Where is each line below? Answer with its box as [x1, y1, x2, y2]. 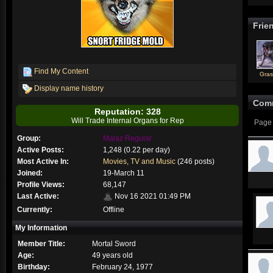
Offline [102, 205, 124, 213]
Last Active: [17, 192, 59, 200]
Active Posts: [17, 146, 64, 154]
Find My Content [32, 67, 88, 76]
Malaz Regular [102, 134, 152, 142]
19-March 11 [102, 169, 144, 177]
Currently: [17, 205, 52, 213]
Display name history [32, 84, 104, 93]
